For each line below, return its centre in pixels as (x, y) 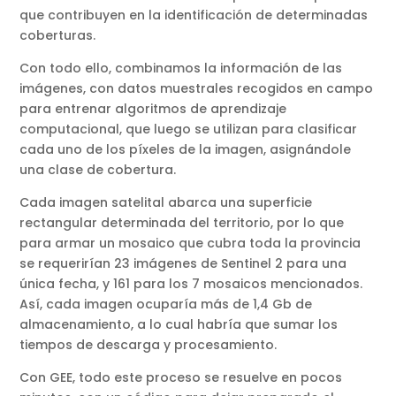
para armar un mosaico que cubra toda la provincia (190, 244)
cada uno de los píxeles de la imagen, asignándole (186, 150)
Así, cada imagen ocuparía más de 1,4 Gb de (166, 305)
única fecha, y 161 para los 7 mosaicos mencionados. (191, 284)
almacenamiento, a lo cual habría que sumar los (179, 325)
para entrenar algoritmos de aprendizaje (153, 109)
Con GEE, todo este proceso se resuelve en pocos (181, 378)
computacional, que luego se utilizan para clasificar (189, 129)
